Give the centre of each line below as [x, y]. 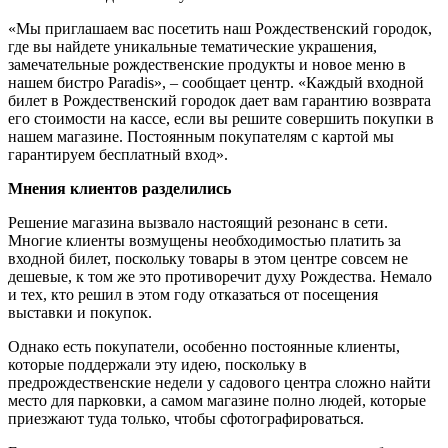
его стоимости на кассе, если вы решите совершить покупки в [221, 118]
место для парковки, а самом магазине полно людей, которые [217, 400]
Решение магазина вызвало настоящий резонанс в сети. [198, 222]
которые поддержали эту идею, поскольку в [157, 364]
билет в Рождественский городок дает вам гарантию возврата [219, 100]
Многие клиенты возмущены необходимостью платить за [204, 240]
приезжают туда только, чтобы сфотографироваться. [186, 418]
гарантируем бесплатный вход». [118, 154]
